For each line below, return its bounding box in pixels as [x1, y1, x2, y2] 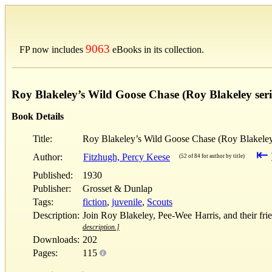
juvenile [112, 196, 142, 207]
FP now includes [19, 44, 86, 55]
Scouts [147, 196, 172, 207]
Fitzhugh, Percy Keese [83, 151, 170, 162]
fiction [83, 196, 107, 207]
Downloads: [33, 234, 80, 245]
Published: [33, 169, 80, 180]
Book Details [12, 110, 64, 121]
